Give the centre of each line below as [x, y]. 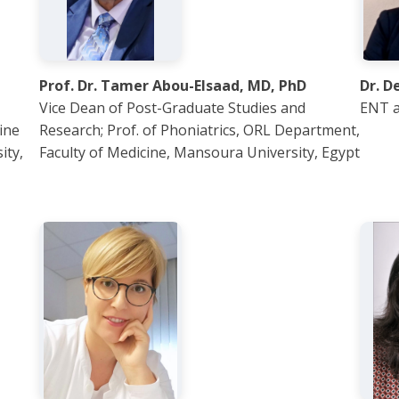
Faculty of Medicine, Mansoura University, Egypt [199, 152]
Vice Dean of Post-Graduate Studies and [172, 108]
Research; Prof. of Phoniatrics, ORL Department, [199, 130]
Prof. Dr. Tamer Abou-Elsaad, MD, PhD [173, 85]
